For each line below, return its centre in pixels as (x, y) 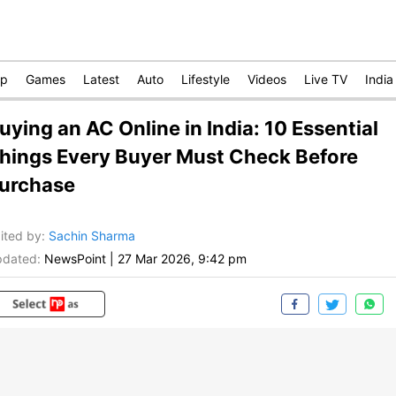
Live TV (326, 79)
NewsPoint (75, 259)
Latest (101, 79)
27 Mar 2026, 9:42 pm (182, 259)
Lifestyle (206, 79)
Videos (267, 79)
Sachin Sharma (92, 236)
